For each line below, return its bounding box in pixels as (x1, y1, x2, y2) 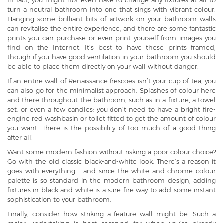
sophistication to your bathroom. (7, 195, 111, 204)
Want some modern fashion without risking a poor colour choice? (7, 148, 216, 156)
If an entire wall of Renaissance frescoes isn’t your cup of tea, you (7, 77, 216, 85)
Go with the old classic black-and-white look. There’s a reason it (7, 157, 216, 166)
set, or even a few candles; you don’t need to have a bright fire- (7, 105, 216, 113)
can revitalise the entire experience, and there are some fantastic (7, 24, 216, 33)
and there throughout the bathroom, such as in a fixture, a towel (7, 96, 216, 104)
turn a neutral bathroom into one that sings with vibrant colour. (7, 5, 216, 14)
